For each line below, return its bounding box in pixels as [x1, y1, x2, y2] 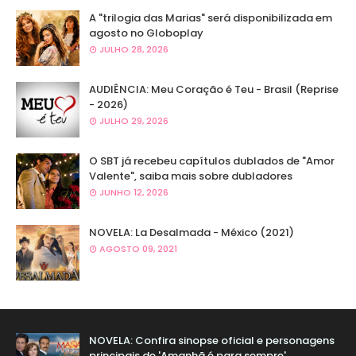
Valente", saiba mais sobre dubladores [89, 168, 292, 184]
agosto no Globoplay [89, 25, 203, 41]
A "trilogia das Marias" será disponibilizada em [89, 10, 332, 26]
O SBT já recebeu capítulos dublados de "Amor [89, 153, 335, 169]
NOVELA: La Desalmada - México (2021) [89, 225, 294, 241]
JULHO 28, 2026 [99, 43, 168, 56]
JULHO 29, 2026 [99, 114, 168, 128]
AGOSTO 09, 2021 [99, 242, 177, 256]
